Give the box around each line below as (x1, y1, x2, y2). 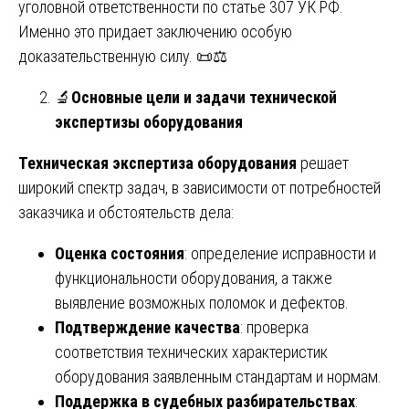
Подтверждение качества (55, 317, 240, 337)
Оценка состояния (55, 243, 184, 263)
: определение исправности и (184, 243, 376, 263)
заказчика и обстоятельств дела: (18, 202, 234, 222)
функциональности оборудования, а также (55, 267, 332, 288)
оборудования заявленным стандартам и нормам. (55, 366, 382, 386)
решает (297, 152, 349, 173)
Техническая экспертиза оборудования (18, 152, 297, 173)
